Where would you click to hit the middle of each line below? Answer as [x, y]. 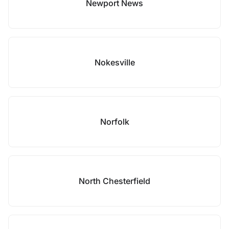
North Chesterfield [114, 181]
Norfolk [114, 122]
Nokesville [114, 62]
